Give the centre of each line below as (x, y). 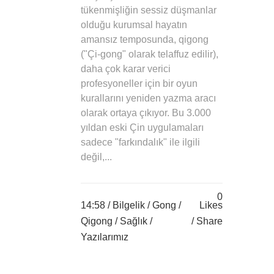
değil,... (96, 157)
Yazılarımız (105, 237)
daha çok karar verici (126, 68)
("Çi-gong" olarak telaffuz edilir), (150, 54)
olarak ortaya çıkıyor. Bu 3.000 (146, 113)
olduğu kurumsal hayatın (134, 24)
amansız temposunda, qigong (145, 39)
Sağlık (134, 221)
